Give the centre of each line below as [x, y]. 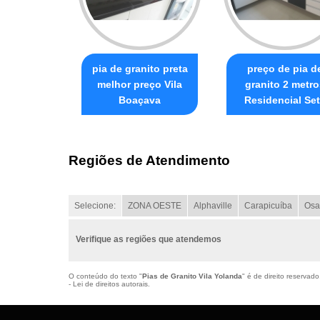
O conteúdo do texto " [106, 276]
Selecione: [95, 205]
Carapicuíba [268, 205]
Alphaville [213, 205]
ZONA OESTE [155, 205]
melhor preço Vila [140, 85]
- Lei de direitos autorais [108, 284]
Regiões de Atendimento [149, 160]
